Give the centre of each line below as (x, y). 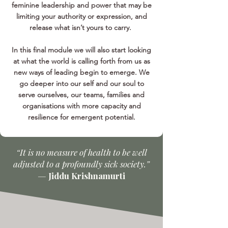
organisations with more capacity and (81, 106)
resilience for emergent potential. (81, 117)
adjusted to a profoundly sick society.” (81, 164)
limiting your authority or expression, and (81, 16)
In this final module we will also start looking (81, 50)
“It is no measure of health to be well (81, 152)
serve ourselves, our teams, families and (81, 95)
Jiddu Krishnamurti (87, 176)
